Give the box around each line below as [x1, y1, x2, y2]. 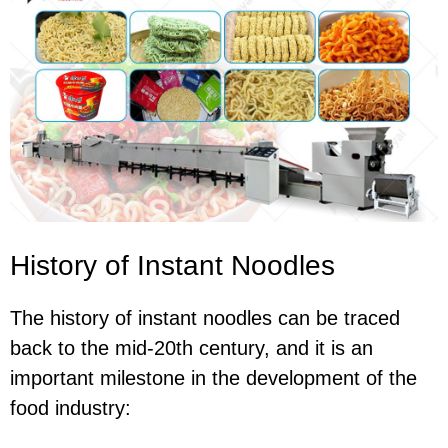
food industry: [10, 397, 131, 420]
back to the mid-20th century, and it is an [10, 337, 373, 360]
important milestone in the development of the [10, 367, 417, 390]
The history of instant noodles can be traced [10, 307, 400, 330]
